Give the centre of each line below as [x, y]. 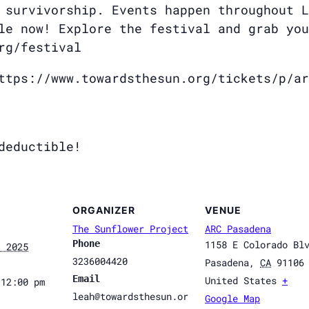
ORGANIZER [104, 210]
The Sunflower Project [130, 229]
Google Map [232, 299]
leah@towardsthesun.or [130, 297]
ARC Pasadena [238, 229]
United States [241, 281]
